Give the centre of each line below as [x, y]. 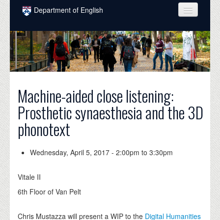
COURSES [45, 30]
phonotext [44, 129]
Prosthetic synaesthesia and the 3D [111, 112]
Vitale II [29, 177]
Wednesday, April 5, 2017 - [73, 152]
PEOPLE [42, 50]
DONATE [43, 187]
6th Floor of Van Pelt [50, 192]
